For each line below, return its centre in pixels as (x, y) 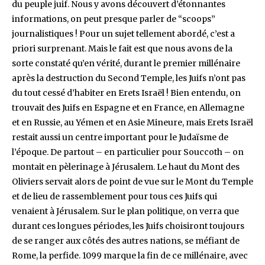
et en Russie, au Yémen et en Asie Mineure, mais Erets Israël (132, 123)
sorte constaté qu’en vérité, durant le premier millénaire (126, 64)
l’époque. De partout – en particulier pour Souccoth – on (128, 152)
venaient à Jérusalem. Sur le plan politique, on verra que (125, 211)
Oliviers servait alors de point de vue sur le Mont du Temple (132, 182)
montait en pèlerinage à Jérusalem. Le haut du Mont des (126, 167)
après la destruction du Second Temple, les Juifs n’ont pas (129, 78)
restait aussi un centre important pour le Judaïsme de (120, 138)
